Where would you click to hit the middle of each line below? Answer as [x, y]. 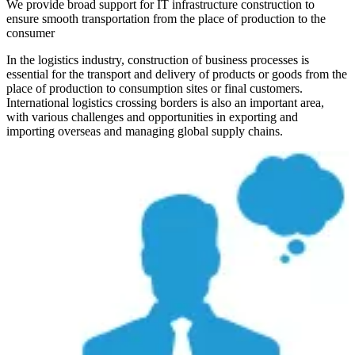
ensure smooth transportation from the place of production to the [166, 19]
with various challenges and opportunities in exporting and [152, 117]
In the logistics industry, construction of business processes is [158, 60]
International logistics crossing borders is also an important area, [165, 103]
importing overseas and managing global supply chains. [145, 132]
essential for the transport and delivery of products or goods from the [177, 74]
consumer [31, 33]
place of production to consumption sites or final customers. [155, 89]
